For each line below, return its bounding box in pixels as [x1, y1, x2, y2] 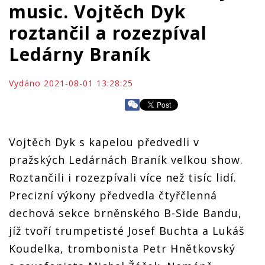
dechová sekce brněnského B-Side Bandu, [9, 206, 242, 220]
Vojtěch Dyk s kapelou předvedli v [9, 135, 199, 149]
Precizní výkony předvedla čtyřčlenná [9, 188, 217, 202]
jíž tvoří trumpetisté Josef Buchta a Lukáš [9, 224, 245, 238]
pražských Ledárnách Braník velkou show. [9, 153, 243, 167]
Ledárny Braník [9, 42, 151, 66]
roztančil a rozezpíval [9, 21, 207, 45]
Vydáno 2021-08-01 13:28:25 [9, 77, 133, 89]
